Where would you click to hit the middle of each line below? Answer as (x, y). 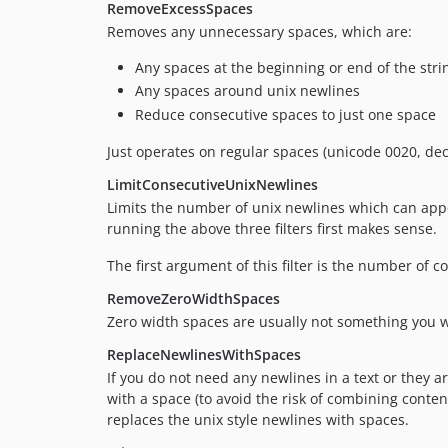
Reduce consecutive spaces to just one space (285, 114)
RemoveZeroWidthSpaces (193, 298)
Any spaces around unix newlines (247, 91)
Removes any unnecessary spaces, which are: (259, 31)
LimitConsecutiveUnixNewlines (212, 184)
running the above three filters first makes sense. (272, 228)
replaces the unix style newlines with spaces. (258, 419)
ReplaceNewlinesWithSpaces (204, 354)
